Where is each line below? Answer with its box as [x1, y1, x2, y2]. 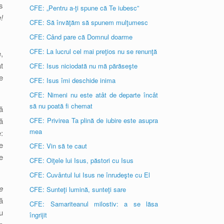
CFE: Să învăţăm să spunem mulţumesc [29, 17, 148, 27]
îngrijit [29, 210, 47, 219]
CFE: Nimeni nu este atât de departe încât [29, 90, 158, 99]
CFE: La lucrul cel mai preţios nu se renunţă [29, 46, 157, 56]
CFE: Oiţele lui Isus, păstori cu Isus [29, 155, 134, 165]
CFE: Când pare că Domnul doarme [29, 32, 133, 41]
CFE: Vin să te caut [29, 141, 87, 150]
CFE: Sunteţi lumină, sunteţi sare [29, 184, 126, 194]
